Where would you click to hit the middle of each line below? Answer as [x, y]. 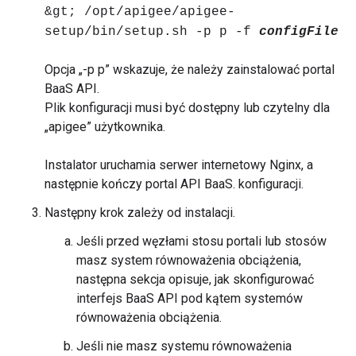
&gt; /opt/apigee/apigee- [140, 12]
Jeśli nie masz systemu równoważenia [184, 346]
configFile [299, 32]
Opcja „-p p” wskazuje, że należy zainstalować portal [190, 70]
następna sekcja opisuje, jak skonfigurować [195, 279]
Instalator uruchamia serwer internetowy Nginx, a [179, 165]
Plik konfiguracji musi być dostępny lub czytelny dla [187, 108]
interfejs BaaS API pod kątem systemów [190, 298]
